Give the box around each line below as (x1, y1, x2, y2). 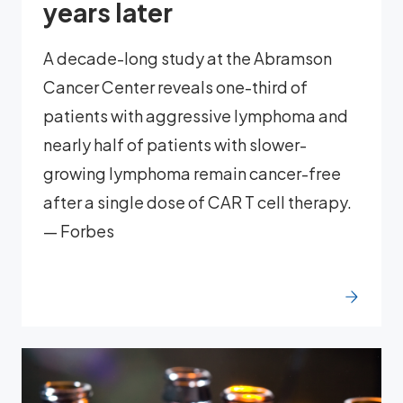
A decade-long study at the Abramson (43, 47, 332, 68)
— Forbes (43, 219, 114, 241)
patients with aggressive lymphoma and (43, 104, 348, 126)
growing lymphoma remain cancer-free (43, 162, 341, 184)
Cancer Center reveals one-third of (43, 76, 308, 97)
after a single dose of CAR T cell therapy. (43, 191, 352, 212)
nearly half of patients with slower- (43, 133, 307, 155)
